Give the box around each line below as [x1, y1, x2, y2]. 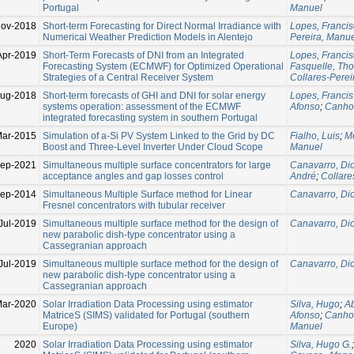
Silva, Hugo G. [290, 338, 352, 350]
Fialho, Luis [290, 130, 340, 141]
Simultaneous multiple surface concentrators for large [43, 159, 271, 171]
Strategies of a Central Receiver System [43, 71, 213, 83]
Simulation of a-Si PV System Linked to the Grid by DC [43, 130, 275, 141]
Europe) [43, 320, 77, 332]
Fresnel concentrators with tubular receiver [43, 199, 225, 211]
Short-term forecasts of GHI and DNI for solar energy [43, 89, 265, 101]
